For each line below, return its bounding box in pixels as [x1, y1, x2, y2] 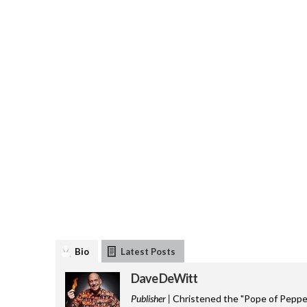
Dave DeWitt [130, 271, 197, 286]
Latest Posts [120, 246, 175, 258]
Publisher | [130, 293, 171, 305]
